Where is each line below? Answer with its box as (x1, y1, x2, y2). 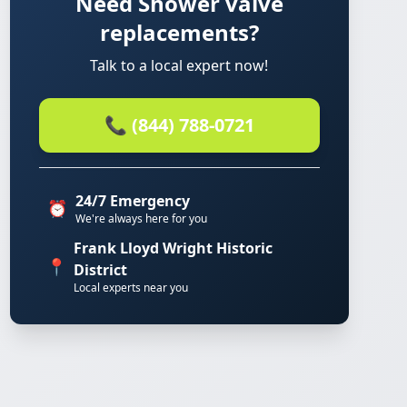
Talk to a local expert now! (90, 55, 269, 75)
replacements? (99, 17, 259, 47)
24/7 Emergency (74, 191, 190, 211)
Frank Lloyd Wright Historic (74, 238, 273, 258)
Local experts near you (74, 280, 189, 295)
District (74, 260, 128, 280)
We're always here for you (74, 211, 207, 226)
